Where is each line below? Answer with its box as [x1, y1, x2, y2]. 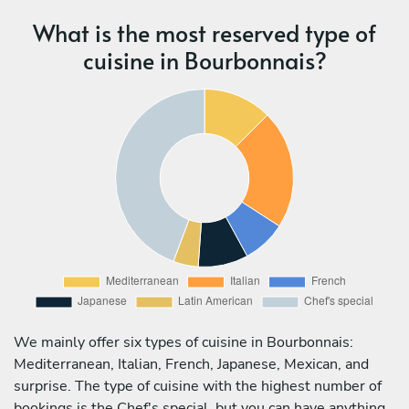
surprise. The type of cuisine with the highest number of [14, 375, 382, 396]
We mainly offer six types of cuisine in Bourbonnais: [14, 331, 353, 352]
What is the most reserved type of [33, 16, 376, 48]
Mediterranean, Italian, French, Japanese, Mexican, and [14, 353, 369, 374]
